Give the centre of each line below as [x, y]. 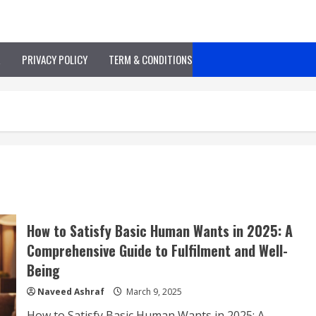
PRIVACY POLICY [55, 59]
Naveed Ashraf [71, 292]
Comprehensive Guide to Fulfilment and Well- [157, 250]
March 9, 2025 [153, 292]
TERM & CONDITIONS [151, 59]
